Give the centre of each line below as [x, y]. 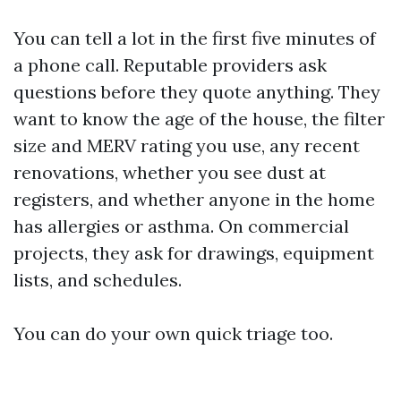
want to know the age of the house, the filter [199, 118]
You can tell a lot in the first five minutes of [195, 38]
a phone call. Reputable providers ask [170, 64]
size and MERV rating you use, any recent [187, 145]
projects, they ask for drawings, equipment [194, 252]
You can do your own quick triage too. [173, 333]
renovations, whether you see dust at [170, 172]
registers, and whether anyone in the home [194, 199]
